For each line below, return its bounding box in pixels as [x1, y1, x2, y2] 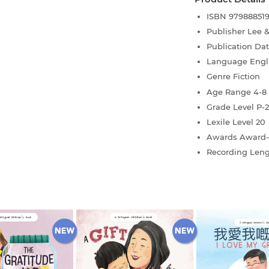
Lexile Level [207, 117, 256, 127]
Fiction [233, 71, 260, 82]
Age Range [207, 86, 253, 97]
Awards [207, 132, 240, 142]
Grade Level [207, 101, 256, 112]
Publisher [207, 26, 247, 36]
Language [207, 56, 250, 67]
